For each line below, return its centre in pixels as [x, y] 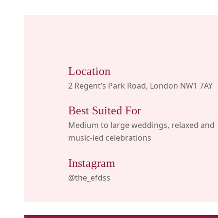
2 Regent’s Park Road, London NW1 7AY [140, 86]
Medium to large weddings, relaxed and [141, 125]
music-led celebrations [109, 138]
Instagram [91, 163]
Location [89, 71]
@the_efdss [89, 177]
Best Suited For [104, 111]
